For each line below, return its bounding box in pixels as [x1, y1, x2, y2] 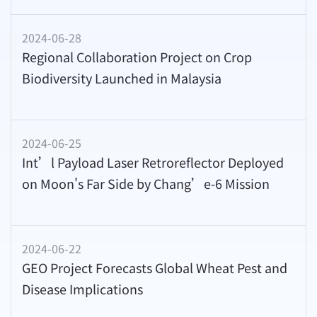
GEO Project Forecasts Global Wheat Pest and [22, 258, 287, 277]
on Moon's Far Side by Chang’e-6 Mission [22, 174, 270, 193]
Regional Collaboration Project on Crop [22, 47, 252, 67]
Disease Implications [22, 279, 143, 299]
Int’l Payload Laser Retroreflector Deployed [22, 153, 284, 172]
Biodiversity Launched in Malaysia [22, 69, 221, 88]
